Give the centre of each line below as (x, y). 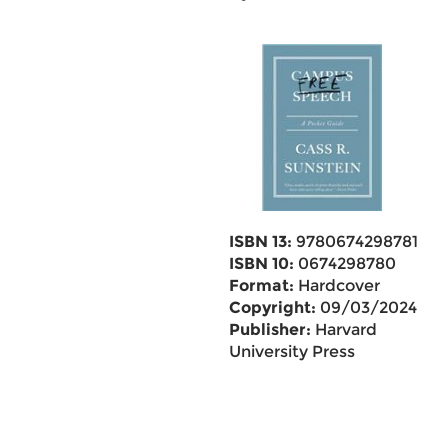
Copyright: (272, 307)
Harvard (343, 329)
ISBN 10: (261, 263)
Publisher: (269, 329)
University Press (291, 351)
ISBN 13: (260, 241)
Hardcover (336, 285)
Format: (261, 285)
